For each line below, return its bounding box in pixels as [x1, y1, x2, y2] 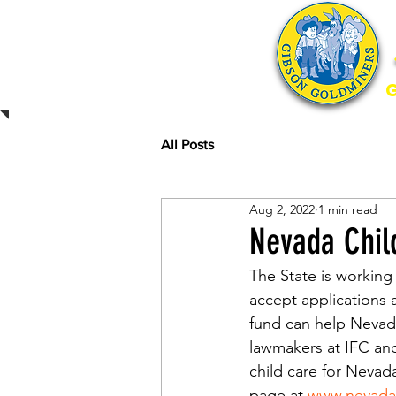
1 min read [318, 201, 377, 217]
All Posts [161, 137, 214, 152]
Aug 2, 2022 [249, 201, 315, 217]
